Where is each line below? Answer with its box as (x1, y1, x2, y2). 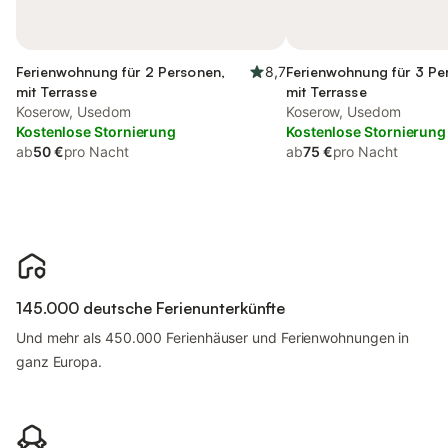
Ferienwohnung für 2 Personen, (16, 63, 226, 80)
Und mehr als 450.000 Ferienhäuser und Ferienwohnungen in (16, 329, 410, 346)
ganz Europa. (16, 353, 102, 370)
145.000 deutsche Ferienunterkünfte (16, 298, 285, 318)
